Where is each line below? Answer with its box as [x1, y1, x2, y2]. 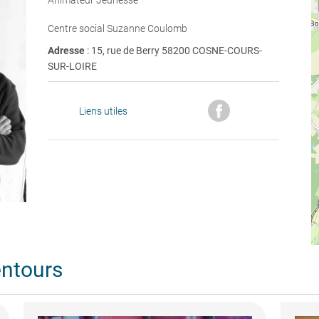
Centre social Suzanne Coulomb [47, 23, 187, 34]
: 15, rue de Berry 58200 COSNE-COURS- [86, 45, 262, 56]
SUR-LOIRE [47, 61, 97, 72]
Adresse [47, 45, 87, 56]
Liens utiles [79, 105, 128, 117]
